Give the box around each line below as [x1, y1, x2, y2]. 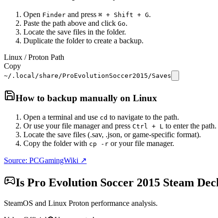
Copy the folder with [23, 139, 89, 148]
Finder [42, 11, 66, 18]
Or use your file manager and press [23, 122, 132, 130]
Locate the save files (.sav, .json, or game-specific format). [23, 130, 201, 139]
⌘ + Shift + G [98, 11, 149, 18]
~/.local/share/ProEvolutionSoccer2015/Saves [4, 72, 171, 79]
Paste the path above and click [23, 18, 118, 27]
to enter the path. [163, 122, 217, 130]
